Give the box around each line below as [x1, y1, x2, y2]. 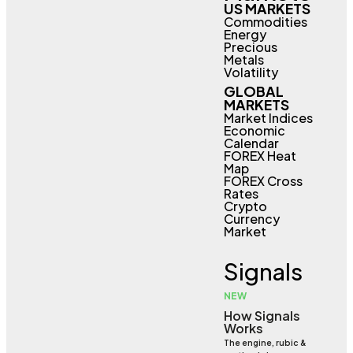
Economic [223, 122, 285, 139]
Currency [223, 210, 280, 227]
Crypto [223, 198, 267, 214]
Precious [223, 39, 277, 55]
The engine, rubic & [223, 336, 307, 347]
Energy [223, 26, 266, 43]
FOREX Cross [223, 173, 303, 189]
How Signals [223, 307, 300, 324]
